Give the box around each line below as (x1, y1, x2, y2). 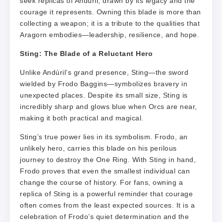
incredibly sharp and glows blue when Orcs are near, (20, 102, 197, 111)
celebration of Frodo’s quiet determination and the (20, 212, 189, 221)
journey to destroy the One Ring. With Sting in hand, (20, 155, 196, 164)
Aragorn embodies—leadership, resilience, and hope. (20, 30, 199, 39)
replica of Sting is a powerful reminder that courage (20, 189, 193, 198)
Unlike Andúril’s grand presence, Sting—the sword (20, 68, 188, 76)
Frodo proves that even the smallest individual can (20, 166, 190, 175)
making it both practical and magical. (20, 113, 144, 122)
